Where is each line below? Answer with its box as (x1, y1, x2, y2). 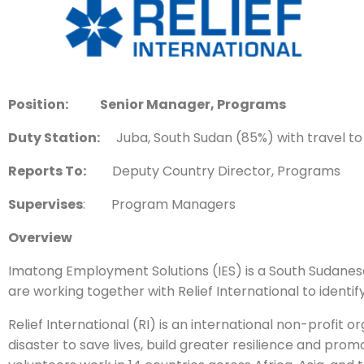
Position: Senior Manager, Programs (8, 95, 286, 114)
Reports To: (8, 162, 86, 180)
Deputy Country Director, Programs (86, 162, 340, 180)
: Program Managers (83, 195, 236, 214)
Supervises (8, 195, 83, 214)
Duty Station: (8, 128, 100, 147)
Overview (8, 228, 72, 247)
